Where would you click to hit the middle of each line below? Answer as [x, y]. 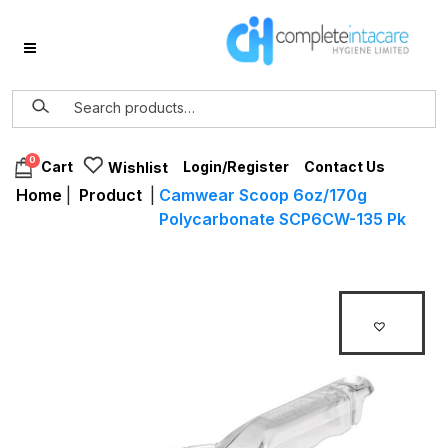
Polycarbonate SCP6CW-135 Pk [282, 219]
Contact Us [344, 166]
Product [110, 195]
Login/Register [236, 166]
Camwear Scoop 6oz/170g [263, 195]
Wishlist [138, 167]
